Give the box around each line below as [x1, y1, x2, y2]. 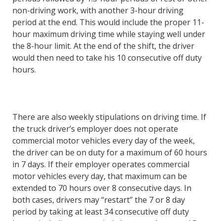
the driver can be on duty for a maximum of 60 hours [12, 147, 207, 158]
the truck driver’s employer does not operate [12, 123, 178, 135]
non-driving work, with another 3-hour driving [12, 5, 184, 16]
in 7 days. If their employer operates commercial [12, 159, 189, 170]
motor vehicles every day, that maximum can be [12, 171, 187, 182]
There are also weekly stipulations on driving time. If [12, 111, 206, 123]
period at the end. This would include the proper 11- [12, 17, 204, 28]
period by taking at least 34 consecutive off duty [12, 206, 189, 218]
